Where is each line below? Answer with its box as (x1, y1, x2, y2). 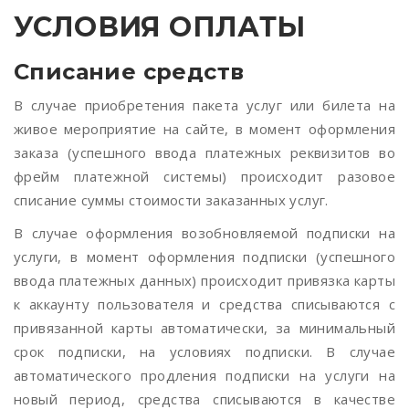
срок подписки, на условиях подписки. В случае (14, 342, 395, 361)
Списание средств (14, 58, 245, 85)
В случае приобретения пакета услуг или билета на (14, 96, 395, 114)
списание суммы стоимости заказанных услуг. (14, 191, 329, 209)
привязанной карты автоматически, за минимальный (14, 319, 395, 337)
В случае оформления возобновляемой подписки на (14, 224, 395, 242)
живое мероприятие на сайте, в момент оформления (14, 120, 395, 138)
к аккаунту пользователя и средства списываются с (14, 295, 395, 313)
